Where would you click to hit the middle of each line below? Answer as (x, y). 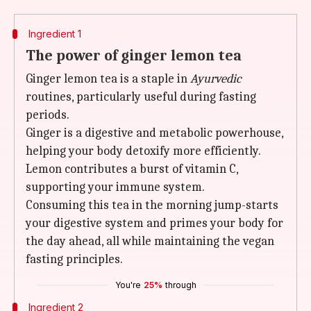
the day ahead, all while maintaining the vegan (150, 241)
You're (128, 285)
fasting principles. (74, 259)
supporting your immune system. (115, 187)
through (180, 285)
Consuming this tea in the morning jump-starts (152, 205)
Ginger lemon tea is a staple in (108, 79)
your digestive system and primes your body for (154, 223)
